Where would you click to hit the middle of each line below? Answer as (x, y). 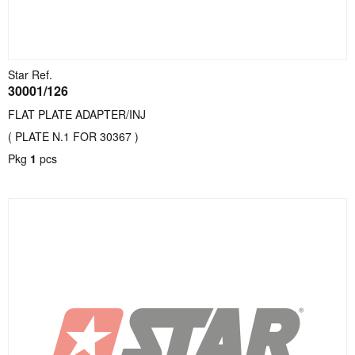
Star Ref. (30, 74)
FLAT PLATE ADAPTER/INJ (77, 114)
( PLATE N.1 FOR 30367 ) (73, 136)
